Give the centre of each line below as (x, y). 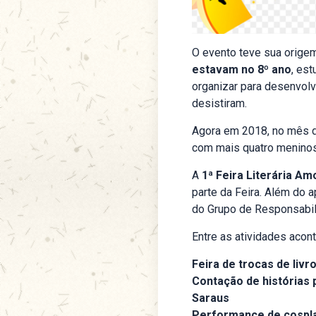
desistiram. (219, 104)
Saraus (211, 298)
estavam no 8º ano (242, 70)
